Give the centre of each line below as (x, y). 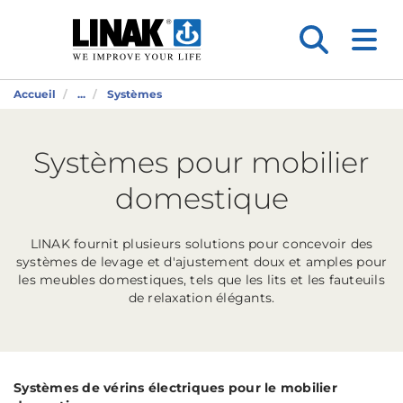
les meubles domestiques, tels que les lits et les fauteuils (201, 280)
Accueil (35, 94)
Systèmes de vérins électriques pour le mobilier (175, 388)
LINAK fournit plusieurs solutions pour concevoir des (201, 244)
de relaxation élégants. (201, 298)
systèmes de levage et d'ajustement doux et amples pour (201, 262)
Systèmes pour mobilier (201, 162)
